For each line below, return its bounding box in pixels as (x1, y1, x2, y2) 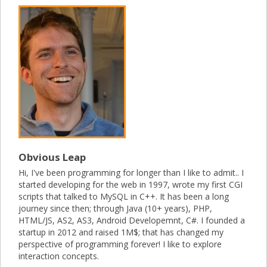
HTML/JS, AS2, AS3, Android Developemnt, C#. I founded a (18, 215, 245, 226)
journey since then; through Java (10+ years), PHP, (18, 203, 212, 215)
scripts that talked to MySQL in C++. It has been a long (18, 191, 229, 203)
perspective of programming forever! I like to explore (18, 238, 222, 250)
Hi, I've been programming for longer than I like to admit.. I (18, 167, 244, 179)
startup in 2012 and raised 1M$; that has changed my (18, 226, 223, 238)
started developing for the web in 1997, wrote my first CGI (18, 179, 243, 191)
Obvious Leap (18, 150, 86, 164)
